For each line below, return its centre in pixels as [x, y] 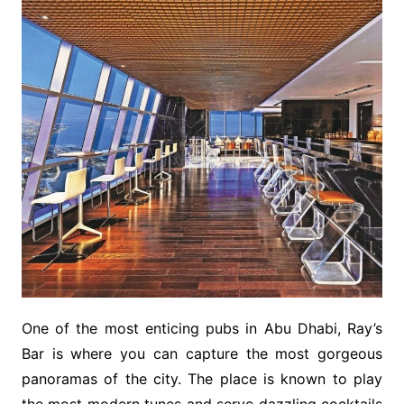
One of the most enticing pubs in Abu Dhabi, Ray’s [202, 328]
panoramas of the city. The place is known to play [202, 378]
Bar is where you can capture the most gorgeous [202, 353]
